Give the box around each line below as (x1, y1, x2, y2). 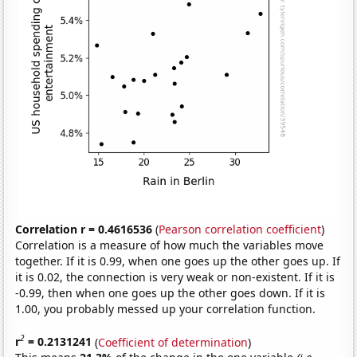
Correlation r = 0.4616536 (15, 221, 153, 237)
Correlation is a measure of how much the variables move (15, 237, 324, 253)
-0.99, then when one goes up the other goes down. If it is (15, 284, 326, 300)
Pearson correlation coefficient (159, 221, 322, 237)
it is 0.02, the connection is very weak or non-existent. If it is (15, 269, 335, 284)
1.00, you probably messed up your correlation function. (15, 300, 316, 316)
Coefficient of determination (98, 334, 249, 350)
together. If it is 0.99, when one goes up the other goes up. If (15, 253, 341, 269)
